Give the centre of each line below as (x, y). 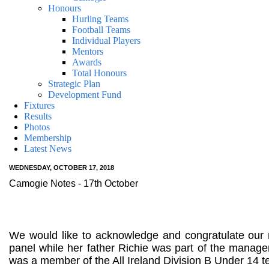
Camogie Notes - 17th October (74, 183)
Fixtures (39, 105)
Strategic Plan (74, 84)
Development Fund (85, 95)
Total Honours (99, 73)
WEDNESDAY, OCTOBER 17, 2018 (62, 168)
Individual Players (106, 41)
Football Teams (101, 30)
